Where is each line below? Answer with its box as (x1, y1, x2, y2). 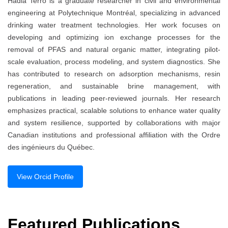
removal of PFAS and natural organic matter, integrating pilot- (8, 45, 220, 54)
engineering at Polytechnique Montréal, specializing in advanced (8, 9, 220, 17)
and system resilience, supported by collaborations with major (8, 119, 220, 127)
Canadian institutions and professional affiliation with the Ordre (8, 131, 220, 139)
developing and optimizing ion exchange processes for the (8, 33, 220, 42)
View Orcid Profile (17, 173, 74, 181)
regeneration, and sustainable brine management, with (8, 82, 220, 91)
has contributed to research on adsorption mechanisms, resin (8, 70, 220, 78)
